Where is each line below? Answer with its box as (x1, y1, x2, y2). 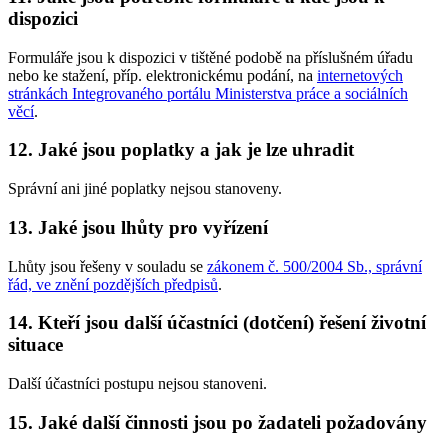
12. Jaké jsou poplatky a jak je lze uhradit (8, 139, 354, 161)
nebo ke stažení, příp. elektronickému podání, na (8, 66, 317, 84)
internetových (317, 66, 403, 84)
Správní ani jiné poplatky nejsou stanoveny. (8, 180, 282, 198)
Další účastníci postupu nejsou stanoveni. (8, 375, 267, 392)
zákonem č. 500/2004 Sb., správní (207, 257, 422, 275)
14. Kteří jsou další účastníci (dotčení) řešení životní (8, 312, 426, 334)
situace (8, 334, 63, 356)
